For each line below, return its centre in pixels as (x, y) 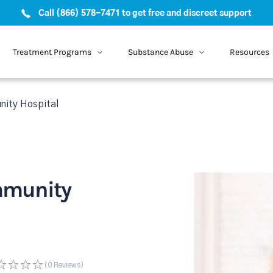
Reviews (66, 265)
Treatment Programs (52, 52)
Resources (249, 52)
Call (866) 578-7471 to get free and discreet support (145, 13)
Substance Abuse (160, 52)
